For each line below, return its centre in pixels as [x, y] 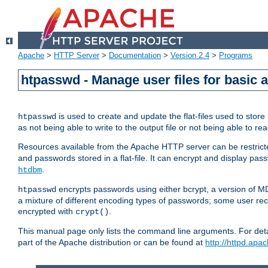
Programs [236, 56]
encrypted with [47, 211]
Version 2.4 [190, 56]
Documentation [135, 56]
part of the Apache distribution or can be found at [112, 243]
